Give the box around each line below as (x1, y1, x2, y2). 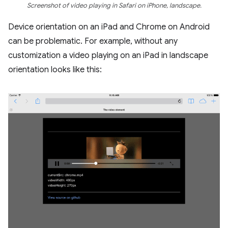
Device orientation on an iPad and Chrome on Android (8, 21, 210, 32)
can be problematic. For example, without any (8, 36, 178, 46)
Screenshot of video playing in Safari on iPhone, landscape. (26, 1, 202, 10)
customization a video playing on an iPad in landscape (8, 50, 208, 61)
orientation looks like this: (8, 64, 102, 75)
